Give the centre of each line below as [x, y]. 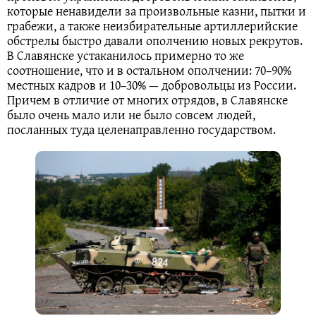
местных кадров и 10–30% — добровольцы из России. [152, 85]
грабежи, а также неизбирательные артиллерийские [152, 25]
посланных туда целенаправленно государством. [141, 129]
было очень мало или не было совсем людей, [131, 114]
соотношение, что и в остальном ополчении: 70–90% [149, 70]
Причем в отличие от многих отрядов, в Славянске [147, 99]
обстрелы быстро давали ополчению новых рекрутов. [155, 40]
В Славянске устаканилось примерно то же [126, 55]
